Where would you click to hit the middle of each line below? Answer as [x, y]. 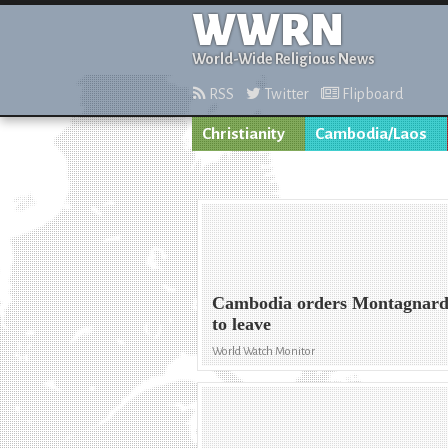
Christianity [243, 134]
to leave [242, 324]
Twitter [285, 94]
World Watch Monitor [264, 352]
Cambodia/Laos [371, 134]
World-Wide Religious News [283, 59]
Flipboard [371, 94]
